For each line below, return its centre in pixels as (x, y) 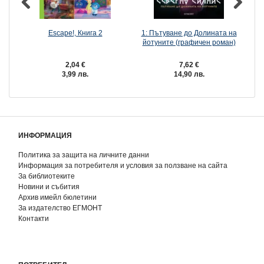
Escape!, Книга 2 (75, 33)
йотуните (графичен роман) (189, 42)
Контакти (34, 219)
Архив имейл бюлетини (57, 197)
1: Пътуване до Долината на (189, 33)
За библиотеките (47, 176)
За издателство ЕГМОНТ (60, 208)
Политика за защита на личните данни (84, 155)
